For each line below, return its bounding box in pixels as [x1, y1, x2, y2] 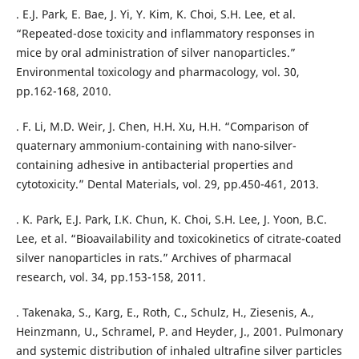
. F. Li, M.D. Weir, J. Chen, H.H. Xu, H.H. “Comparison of [15, 118, 309, 134]
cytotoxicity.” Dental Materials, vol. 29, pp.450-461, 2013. [15, 175, 319, 192]
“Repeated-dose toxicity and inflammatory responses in [15, 25, 315, 41]
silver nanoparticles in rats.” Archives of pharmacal [15, 249, 292, 265]
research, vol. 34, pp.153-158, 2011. [15, 268, 206, 284]
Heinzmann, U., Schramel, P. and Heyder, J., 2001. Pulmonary [15, 323, 343, 339]
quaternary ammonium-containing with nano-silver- [15, 137, 296, 153]
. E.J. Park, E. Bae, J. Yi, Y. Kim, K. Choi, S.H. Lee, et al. [15, 6, 296, 22]
